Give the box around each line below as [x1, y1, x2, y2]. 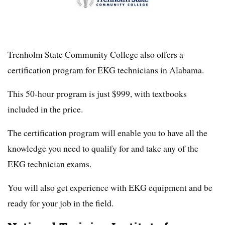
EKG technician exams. [8, 158, 91, 170]
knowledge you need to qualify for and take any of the [8, 142, 198, 155]
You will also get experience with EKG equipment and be [8, 181, 212, 194]
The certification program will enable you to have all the [8, 127, 207, 139]
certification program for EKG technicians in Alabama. [8, 64, 204, 76]
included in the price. [8, 103, 83, 116]
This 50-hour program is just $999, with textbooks [8, 87, 187, 100]
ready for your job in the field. [8, 197, 114, 209]
